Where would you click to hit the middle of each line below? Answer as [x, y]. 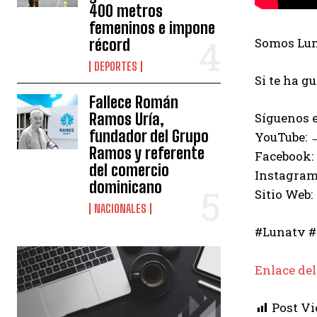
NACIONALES [121, 209]
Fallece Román [134, 103]
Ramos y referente [147, 154]
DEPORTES [116, 67]
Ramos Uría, [127, 120]
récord [110, 45]
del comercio [129, 171]
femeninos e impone [152, 28]
